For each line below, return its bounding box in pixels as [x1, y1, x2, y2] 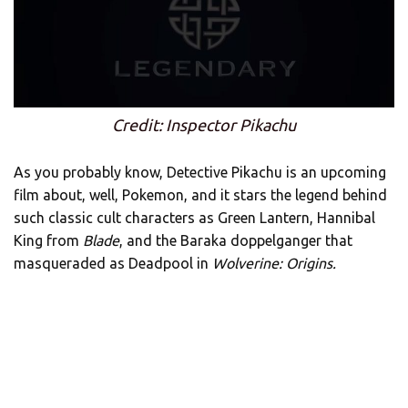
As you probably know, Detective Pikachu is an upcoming [14, 163, 386, 180]
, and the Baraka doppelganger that [119, 231, 352, 249]
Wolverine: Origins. [212, 254, 336, 271]
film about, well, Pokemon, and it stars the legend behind [14, 186, 387, 203]
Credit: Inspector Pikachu [112, 115, 296, 134]
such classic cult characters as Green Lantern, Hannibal [14, 209, 375, 226]
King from [14, 231, 83, 249]
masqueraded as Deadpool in [14, 254, 212, 271]
